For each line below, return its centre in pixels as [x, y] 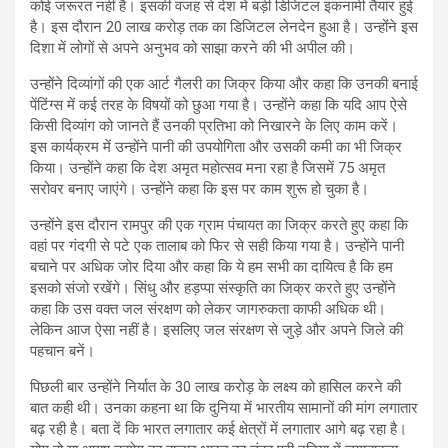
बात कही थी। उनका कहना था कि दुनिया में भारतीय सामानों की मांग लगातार [224, 407]
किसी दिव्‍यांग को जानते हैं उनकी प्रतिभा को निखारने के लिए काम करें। [214, 125]
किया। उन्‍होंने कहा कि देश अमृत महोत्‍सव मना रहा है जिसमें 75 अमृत [207, 167]
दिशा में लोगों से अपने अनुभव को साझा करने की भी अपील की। [192, 47]
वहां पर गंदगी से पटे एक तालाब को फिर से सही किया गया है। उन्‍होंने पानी [217, 245]
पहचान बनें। [62, 350]
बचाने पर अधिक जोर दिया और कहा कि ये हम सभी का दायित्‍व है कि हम [211, 266]
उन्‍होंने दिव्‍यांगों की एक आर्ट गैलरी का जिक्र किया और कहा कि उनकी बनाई [224, 83]
